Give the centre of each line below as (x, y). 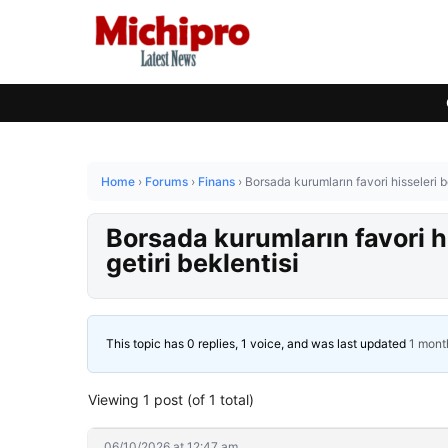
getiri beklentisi (202, 263)
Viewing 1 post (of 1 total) (171, 399)
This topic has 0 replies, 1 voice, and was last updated (257, 343)
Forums (166, 181)
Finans (216, 181)
